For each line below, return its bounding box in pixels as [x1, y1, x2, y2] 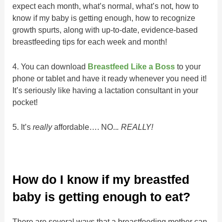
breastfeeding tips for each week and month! [12, 37, 167, 46]
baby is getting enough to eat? [12, 189, 191, 204]
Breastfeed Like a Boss [88, 62, 175, 71]
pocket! [12, 98, 38, 107]
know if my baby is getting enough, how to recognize [12, 13, 196, 22]
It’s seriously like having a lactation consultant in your [12, 86, 199, 95]
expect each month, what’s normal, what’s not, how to [12, 1, 199, 10]
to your [175, 62, 201, 71]
